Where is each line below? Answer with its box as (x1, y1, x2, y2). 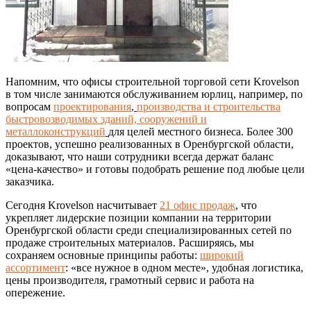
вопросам (6, 100, 53, 112)
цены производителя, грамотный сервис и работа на (6, 274, 254, 286)
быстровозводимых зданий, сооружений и (6, 112, 207, 125)
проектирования (53, 100, 131, 112)
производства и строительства (137, 100, 280, 112)
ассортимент (6, 261, 65, 274)
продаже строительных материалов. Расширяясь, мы (6, 236, 254, 249)
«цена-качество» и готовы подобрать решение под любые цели (6, 162, 305, 175)
